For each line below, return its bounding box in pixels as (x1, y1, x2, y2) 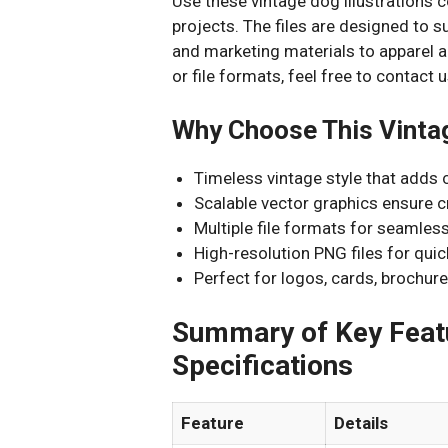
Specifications (172, 349, 353, 382)
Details (334, 413, 388, 433)
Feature (181, 413, 244, 433)
